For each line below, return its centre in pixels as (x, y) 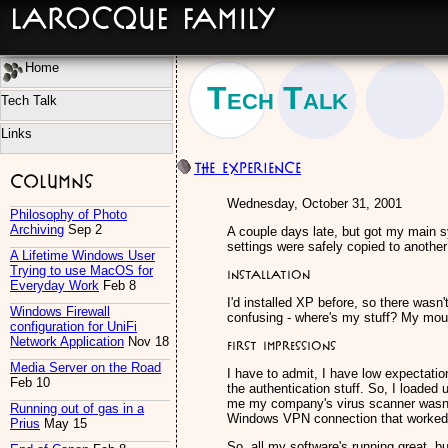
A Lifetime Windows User (82, 256)
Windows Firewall (60, 312)
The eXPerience (247, 168)
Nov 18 (146, 342)
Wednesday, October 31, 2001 (314, 203)
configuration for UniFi (73, 327)
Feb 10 (30, 383)
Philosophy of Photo (68, 215)
